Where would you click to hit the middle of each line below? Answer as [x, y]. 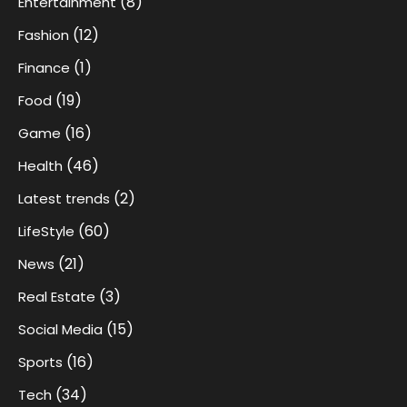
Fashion [44, 35]
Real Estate [57, 297]
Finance [44, 68]
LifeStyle [46, 232]
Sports [40, 362]
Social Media [60, 330]
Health [40, 166]
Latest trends [64, 199]
